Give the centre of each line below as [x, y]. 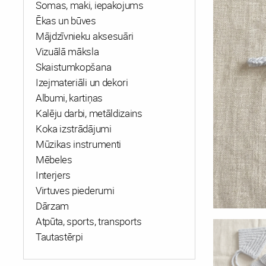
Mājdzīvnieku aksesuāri [85, 36]
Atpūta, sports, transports [89, 221]
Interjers [53, 175]
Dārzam [53, 206]
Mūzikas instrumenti [78, 144]
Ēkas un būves [66, 20]
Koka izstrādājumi [74, 129]
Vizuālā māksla [67, 51]
